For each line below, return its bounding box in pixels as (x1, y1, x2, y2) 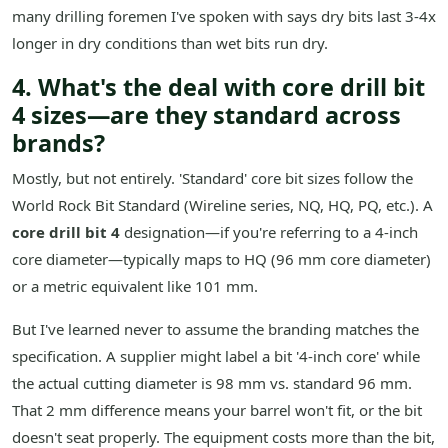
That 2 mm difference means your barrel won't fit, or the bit (12, 400, 422, 421)
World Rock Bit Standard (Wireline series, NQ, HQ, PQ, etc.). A (12, 195, 433, 216)
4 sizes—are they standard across (12, 99, 401, 132)
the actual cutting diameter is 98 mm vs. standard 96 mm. (12, 373, 412, 394)
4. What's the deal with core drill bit (12, 71, 425, 104)
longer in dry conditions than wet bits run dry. (12, 33, 328, 54)
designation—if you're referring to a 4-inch (120, 222, 418, 243)
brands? (12, 127, 105, 160)
